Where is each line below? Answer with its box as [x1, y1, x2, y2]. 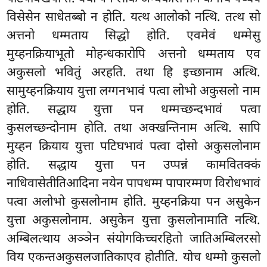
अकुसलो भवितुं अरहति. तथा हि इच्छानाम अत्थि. [7, 65, 260, 82]
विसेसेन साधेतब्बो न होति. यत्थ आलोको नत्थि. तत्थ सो [7, 10, 260, 27]
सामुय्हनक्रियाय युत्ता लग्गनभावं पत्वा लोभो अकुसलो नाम [7, 83, 260, 101]
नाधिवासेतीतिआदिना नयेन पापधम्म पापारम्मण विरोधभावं [7, 176, 260, 193]
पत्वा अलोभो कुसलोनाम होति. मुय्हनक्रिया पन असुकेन [7, 194, 260, 212]
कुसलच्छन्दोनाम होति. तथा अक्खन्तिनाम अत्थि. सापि [7, 120, 260, 138]
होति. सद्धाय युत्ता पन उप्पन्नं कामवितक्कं [7, 157, 260, 175]
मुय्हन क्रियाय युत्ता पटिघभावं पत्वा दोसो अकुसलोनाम [7, 139, 260, 156]
